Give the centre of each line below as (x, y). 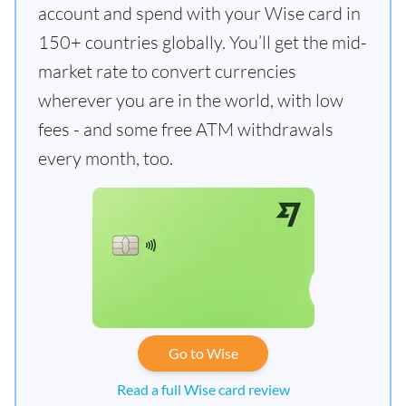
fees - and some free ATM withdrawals (186, 129)
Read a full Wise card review (203, 389)
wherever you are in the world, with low (191, 100)
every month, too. (106, 158)
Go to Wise (203, 353)
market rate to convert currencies (167, 71)
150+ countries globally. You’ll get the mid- (203, 42)
